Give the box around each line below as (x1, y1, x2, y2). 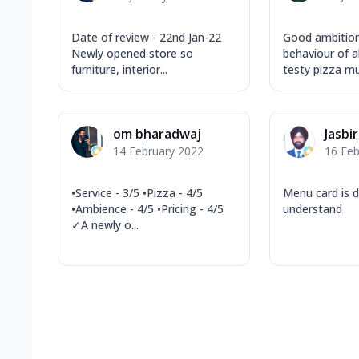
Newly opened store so (71, 45, 193, 61)
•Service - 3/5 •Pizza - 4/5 (71, 184, 203, 200)
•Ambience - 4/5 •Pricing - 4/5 (71, 200, 224, 216)
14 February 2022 (113, 143, 204, 159)
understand (283, 200, 342, 216)
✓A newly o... (71, 216, 139, 232)
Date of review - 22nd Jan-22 (71, 29, 221, 45)
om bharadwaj (113, 124, 201, 143)
